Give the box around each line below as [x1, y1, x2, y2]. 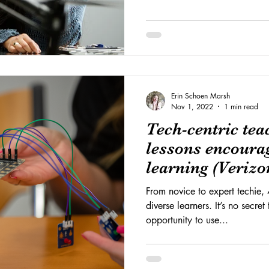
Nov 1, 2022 [171, 101, 213, 112]
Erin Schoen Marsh [171, 90, 230, 101]
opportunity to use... [146, 213, 228, 226]
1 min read [224, 101, 258, 112]
